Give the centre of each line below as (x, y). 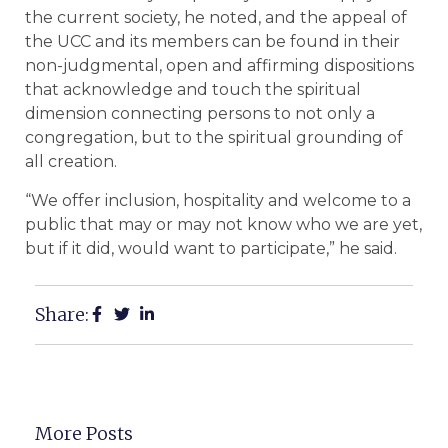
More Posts (84, 434)
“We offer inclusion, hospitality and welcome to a (218, 200)
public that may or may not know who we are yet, (223, 224)
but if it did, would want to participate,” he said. (211, 248)
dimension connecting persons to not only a (200, 114)
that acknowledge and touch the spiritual (193, 90)
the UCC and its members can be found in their (212, 42)
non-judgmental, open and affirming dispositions (219, 66)
